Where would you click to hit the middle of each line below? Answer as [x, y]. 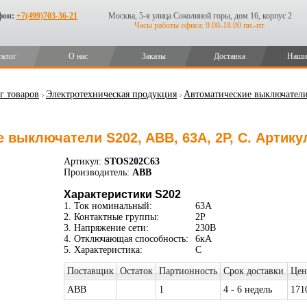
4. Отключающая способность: [126, 239]
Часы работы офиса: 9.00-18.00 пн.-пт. [200, 25]
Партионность [188, 271]
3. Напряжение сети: [106, 228]
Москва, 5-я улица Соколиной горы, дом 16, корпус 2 [200, 16]
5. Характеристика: [103, 250]
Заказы [154, 56]
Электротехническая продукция [111, 94]
